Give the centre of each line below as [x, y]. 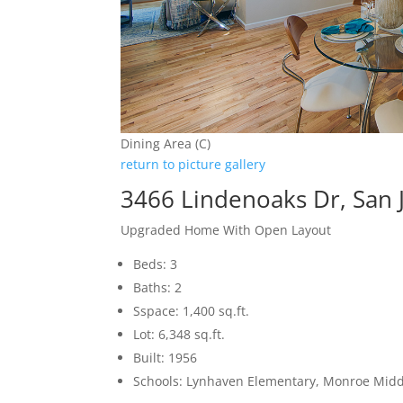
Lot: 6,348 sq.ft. [179, 334]
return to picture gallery [193, 164]
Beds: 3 [156, 264]
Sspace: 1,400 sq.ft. [192, 310]
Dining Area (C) [166, 143]
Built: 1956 [166, 357]
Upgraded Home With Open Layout [226, 229]
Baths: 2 [158, 287]
